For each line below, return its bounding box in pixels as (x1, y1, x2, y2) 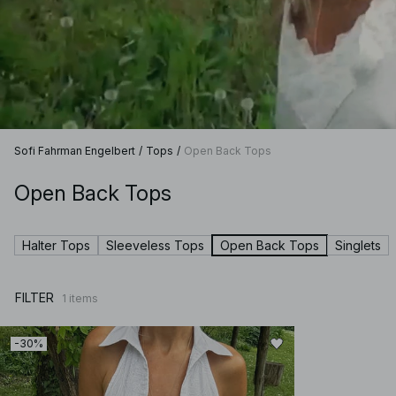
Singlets (335, 237, 381, 253)
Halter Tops (22, 237, 90, 253)
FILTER (15, 290, 54, 306)
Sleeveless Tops (106, 237, 204, 253)
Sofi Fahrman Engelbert (14, 143, 135, 157)
